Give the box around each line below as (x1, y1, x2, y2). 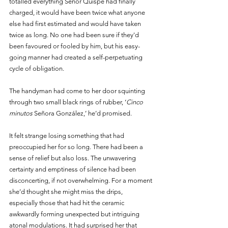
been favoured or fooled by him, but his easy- (9, 42, 140, 50)
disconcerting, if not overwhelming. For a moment (9, 176, 154, 184)
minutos (9, 109, 33, 117)
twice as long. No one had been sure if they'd (9, 31, 140, 39)
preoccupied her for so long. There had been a (9, 142, 145, 151)
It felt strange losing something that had (9, 131, 126, 139)
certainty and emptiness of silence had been (9, 165, 137, 173)
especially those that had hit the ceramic (9, 198, 126, 207)
